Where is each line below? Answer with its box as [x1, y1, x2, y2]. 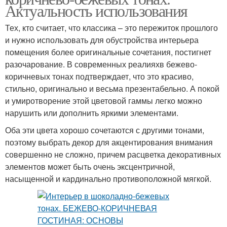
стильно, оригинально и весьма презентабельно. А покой [5, 83, 219, 94]
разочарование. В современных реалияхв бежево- [5, 58, 197, 70]
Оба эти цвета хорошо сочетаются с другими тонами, [5, 124, 204, 136]
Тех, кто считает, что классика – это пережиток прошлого [5, 22, 218, 33]
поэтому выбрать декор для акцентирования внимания [5, 136, 213, 148]
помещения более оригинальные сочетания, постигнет [5, 46, 211, 58]
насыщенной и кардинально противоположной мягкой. [5, 173, 211, 184]
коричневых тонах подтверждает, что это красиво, [5, 70, 194, 82]
